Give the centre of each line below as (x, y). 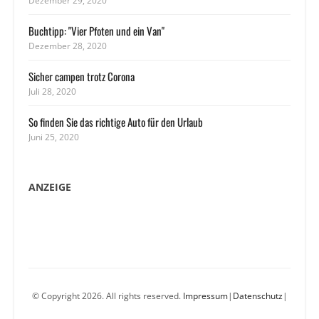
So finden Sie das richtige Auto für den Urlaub (116, 122)
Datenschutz (257, 296)
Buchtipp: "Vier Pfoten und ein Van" (96, 31)
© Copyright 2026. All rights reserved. (107, 296)
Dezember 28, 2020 (68, 46)
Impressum (205, 296)
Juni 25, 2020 (54, 137)
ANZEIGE (50, 187)
